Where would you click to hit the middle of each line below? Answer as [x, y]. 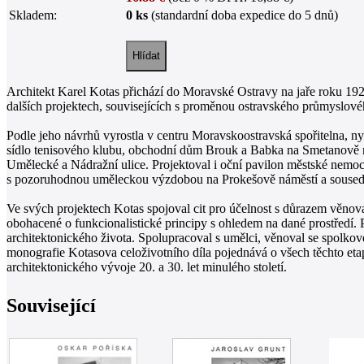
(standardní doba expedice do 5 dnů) [243, 15]
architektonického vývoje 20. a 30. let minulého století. [147, 266]
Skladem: [33, 15]
